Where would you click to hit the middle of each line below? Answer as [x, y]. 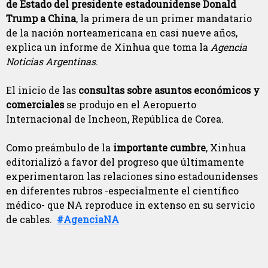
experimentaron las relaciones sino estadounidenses [132, 176]
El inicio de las [42, 90]
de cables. [31, 220]
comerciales [36, 105]
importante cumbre [159, 148]
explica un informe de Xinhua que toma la [108, 47]
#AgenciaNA [88, 220]
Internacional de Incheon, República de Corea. [115, 119]
